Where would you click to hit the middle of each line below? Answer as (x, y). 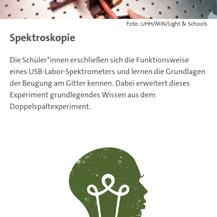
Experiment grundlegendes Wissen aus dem (83, 95)
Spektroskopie (42, 38)
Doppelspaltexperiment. (50, 107)
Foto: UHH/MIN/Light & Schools (167, 24)
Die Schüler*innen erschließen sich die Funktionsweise (99, 60)
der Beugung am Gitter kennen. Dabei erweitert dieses (100, 83)
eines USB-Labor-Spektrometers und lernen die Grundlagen (108, 72)
